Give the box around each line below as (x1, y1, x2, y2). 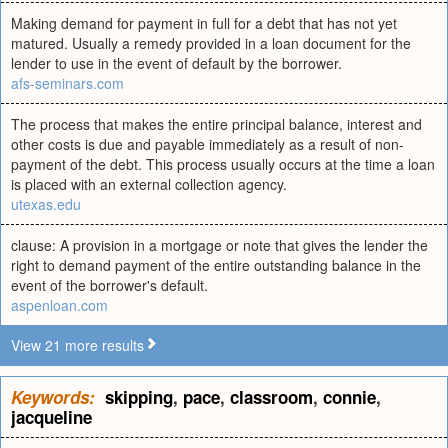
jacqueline (11, 405, 92, 429)
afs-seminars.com (11, 73, 124, 93)
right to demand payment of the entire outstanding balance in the (11, 255, 421, 275)
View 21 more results (11, 335, 144, 355)
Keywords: (11, 385, 95, 409)
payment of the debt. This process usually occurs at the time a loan (11, 154, 435, 174)
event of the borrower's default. (11, 275, 208, 295)
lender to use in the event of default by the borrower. (11, 53, 342, 73)
